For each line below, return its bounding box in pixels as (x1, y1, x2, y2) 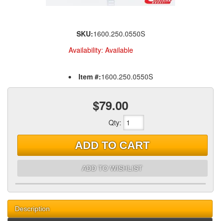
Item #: (78, 72, 101, 81)
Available (105, 45, 133, 55)
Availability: (68, 45, 105, 55)
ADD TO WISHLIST (82, 164, 143, 172)
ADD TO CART (75, 139, 150, 151)
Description (15, 205, 50, 213)
